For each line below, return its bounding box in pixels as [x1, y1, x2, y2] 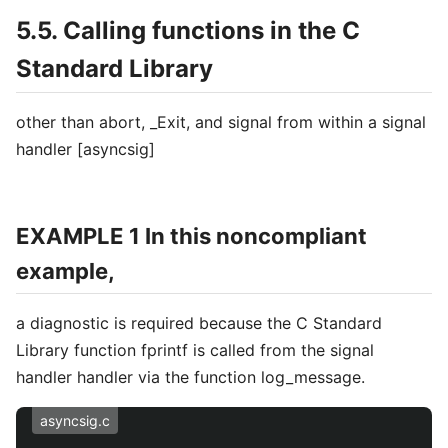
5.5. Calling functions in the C [16, 16, 360, 45]
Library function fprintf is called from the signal [16, 340, 374, 360]
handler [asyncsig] [16, 139, 155, 159]
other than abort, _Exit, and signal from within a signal [16, 112, 426, 132]
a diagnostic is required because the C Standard [16, 313, 382, 333]
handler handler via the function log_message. [16, 367, 365, 387]
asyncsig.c [40, 412, 110, 429]
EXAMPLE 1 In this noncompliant [16, 223, 367, 249]
